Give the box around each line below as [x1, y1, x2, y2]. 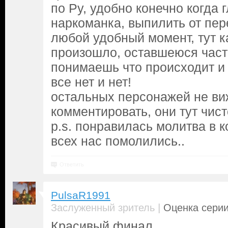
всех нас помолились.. [51, 134, 185, 148]
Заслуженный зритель [51, 202, 155, 213]
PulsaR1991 [51, 189, 110, 202]
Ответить [60, 161, 84, 167]
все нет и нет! [51, 75, 131, 89]
